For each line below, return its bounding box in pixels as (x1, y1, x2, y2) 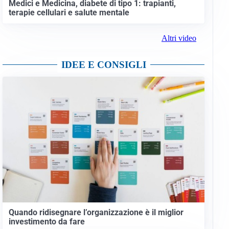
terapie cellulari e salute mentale (8, 8, 129, 18)
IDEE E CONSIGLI (61, 59, 146, 70)
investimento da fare (8, 217, 85, 227)
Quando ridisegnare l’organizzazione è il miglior (8, 208, 184, 218)
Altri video (161, 33, 196, 42)
